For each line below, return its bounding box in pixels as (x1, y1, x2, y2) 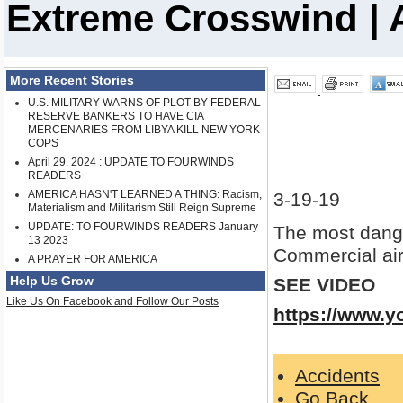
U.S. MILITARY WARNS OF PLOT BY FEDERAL (28, 96, 261, 110)
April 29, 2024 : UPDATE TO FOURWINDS (28, 156, 234, 169)
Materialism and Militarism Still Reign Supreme (28, 201, 256, 215)
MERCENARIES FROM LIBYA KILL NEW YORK (28, 123, 260, 137)
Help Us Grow (10, 273, 94, 289)
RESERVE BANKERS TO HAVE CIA (28, 110, 203, 123)
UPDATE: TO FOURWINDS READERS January (28, 220, 258, 234)
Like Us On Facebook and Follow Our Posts (6, 295, 219, 309)
